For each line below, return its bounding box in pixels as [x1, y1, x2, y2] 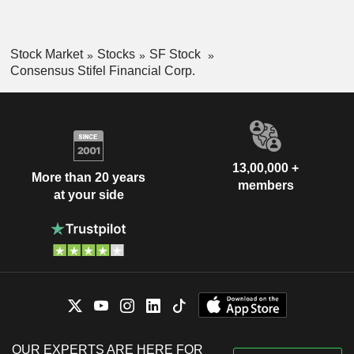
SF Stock [149, 47, 204, 61]
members [237, 178, 294, 192]
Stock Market [9, 47, 83, 61]
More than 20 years [32, 171, 145, 185]
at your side [53, 188, 124, 202]
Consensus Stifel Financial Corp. [9, 63, 195, 77]
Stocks [96, 47, 135, 61]
